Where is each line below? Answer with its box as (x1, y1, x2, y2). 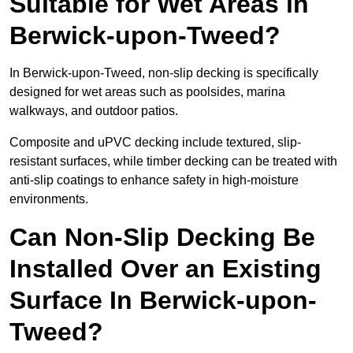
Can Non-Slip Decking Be (9, 223, 315, 252)
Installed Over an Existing (9, 255, 321, 284)
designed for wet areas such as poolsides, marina (9, 85, 285, 99)
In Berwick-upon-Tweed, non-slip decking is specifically (9, 66, 318, 80)
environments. (9, 192, 88, 206)
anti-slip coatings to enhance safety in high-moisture (9, 173, 299, 188)
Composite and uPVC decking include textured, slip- (9, 136, 301, 150)
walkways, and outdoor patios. (9, 104, 181, 118)
